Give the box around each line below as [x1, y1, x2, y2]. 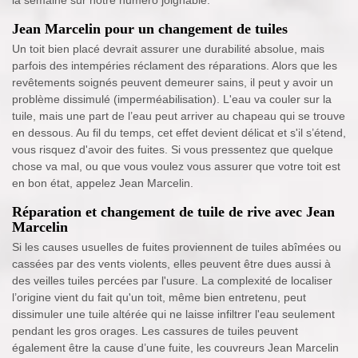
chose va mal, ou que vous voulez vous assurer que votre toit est [12, 160, 340, 173]
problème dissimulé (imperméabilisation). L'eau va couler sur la [12, 93, 332, 106]
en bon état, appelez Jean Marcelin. [12, 177, 193, 190]
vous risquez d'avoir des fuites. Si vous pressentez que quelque [12, 143, 333, 157]
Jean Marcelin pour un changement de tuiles [12, 21, 288, 38]
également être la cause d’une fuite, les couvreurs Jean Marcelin [12, 341, 339, 355]
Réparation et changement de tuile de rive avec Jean [12, 204, 335, 221]
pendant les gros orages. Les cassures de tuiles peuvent [12, 324, 298, 338]
